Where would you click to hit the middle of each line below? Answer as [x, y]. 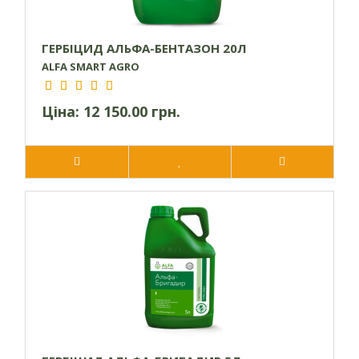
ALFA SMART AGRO [91, 67]
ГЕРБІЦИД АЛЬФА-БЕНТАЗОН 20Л [144, 48]
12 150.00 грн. [132, 112]
